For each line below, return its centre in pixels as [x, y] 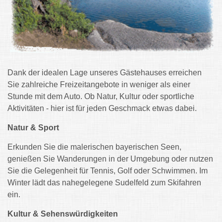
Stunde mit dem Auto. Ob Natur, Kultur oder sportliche [101, 96]
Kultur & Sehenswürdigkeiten [63, 214]
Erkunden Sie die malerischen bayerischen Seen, [94, 147]
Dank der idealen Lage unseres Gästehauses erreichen [105, 73]
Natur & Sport [33, 128]
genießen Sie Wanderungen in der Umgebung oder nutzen [110, 159]
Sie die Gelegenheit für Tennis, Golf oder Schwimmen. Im [108, 171]
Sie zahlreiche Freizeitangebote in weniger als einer [99, 84]
